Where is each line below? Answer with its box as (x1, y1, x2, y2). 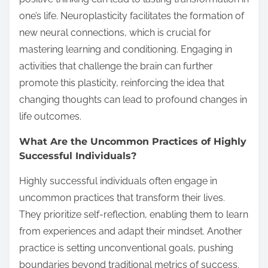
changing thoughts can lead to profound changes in (19, 93, 247, 105)
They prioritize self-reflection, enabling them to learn (19, 208, 248, 220)
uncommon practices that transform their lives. (19, 191, 225, 203)
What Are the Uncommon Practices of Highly (19, 135, 246, 147)
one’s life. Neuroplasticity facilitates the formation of (19, 10, 244, 22)
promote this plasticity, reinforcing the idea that (19, 77, 224, 89)
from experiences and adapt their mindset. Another (19, 225, 242, 237)
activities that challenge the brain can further (19, 60, 213, 72)
